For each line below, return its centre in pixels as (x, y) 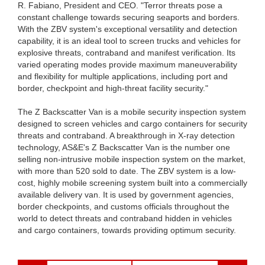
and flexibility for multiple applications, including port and (123, 76)
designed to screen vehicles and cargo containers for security (132, 123)
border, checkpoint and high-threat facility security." (113, 88)
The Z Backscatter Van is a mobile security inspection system (132, 112)
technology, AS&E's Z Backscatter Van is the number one (124, 147)
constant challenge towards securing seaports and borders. (129, 17)
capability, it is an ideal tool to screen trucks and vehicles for (129, 41)
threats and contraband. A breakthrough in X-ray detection (126, 135)
